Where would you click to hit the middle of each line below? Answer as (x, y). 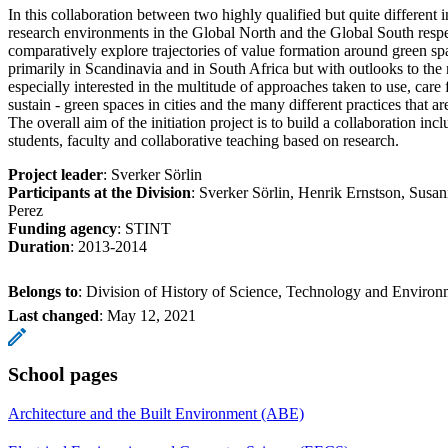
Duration (39, 246)
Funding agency (62, 228)
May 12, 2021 (151, 315)
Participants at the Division (99, 192)
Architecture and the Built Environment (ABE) (156, 413)
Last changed (53, 315)
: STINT (144, 228)
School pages (63, 373)
